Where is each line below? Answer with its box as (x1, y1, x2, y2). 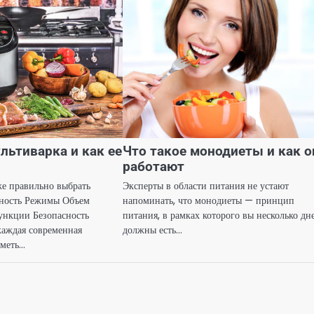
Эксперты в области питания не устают (123, 179, 289, 193)
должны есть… (123, 223, 183, 238)
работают (123, 158, 185, 175)
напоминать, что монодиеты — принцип (123, 193, 295, 208)
